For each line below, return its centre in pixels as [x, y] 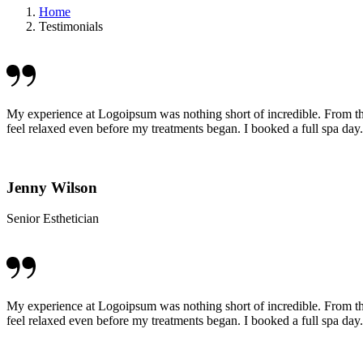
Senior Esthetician [53, 219]
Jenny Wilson [52, 187]
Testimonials [71, 26]
